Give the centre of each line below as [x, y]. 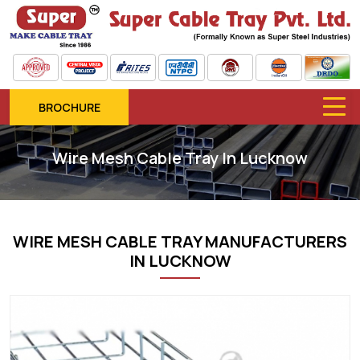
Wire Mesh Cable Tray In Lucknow [180, 157]
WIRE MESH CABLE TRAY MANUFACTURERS [180, 241]
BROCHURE [69, 107]
